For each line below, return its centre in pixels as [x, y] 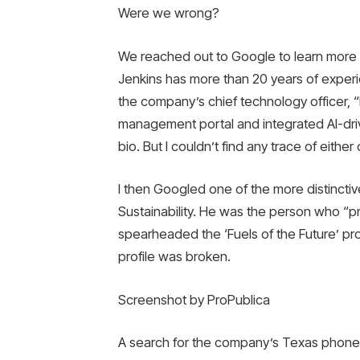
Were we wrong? [168, 12]
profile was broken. [174, 257]
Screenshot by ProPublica [194, 299]
